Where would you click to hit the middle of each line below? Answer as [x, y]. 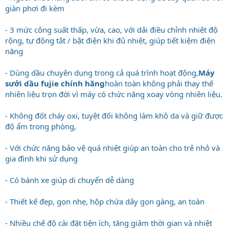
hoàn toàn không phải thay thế [159, 83]
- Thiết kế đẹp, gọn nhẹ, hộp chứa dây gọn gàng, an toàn [105, 201]
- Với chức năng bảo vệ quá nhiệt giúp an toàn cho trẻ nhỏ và [112, 147]
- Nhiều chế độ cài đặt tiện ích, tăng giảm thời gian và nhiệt [109, 223]
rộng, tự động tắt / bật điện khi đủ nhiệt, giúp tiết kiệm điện [110, 40]
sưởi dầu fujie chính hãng [55, 83]
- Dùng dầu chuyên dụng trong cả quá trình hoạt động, [102, 72]
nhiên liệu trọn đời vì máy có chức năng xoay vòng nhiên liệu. [114, 94]
